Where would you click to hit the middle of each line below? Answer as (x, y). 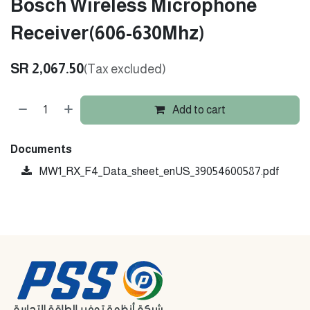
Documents (41, 149)
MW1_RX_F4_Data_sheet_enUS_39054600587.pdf (158, 172)
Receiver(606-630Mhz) (108, 34)
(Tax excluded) (125, 70)
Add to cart (198, 110)
